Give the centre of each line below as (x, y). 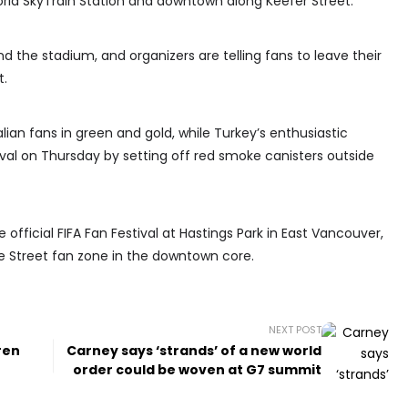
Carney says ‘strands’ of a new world (194, 351)
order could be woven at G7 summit (198, 370)
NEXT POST (296, 330)
